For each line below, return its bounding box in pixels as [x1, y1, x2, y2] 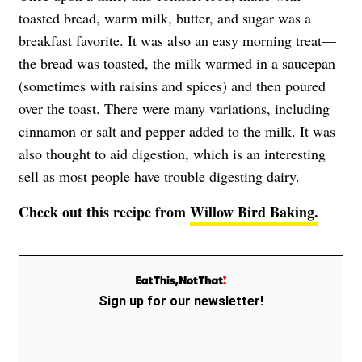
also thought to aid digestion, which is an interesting [19, 143, 326, 163]
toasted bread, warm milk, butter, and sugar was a [19, 7, 311, 27]
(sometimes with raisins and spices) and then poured [19, 75, 326, 95]
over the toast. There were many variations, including [19, 98, 330, 118]
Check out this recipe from [19, 200, 190, 222]
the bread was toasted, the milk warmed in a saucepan [19, 53, 335, 73]
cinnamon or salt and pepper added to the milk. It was [19, 120, 335, 141]
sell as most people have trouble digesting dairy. [19, 166, 300, 186]
